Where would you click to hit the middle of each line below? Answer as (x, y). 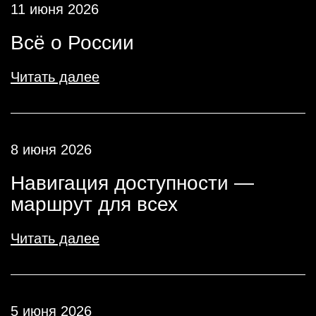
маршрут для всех (94, 204)
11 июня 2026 (55, 9)
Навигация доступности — (132, 183)
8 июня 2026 (51, 150)
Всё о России (72, 43)
